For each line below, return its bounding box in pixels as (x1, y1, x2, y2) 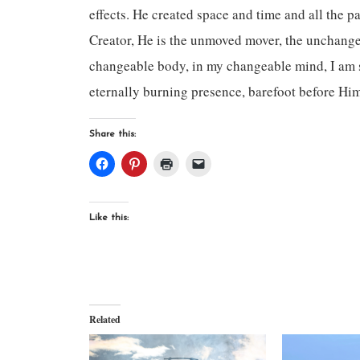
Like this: (89, 213, 129, 223)
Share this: (89, 129, 137, 140)
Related (89, 313, 121, 327)
